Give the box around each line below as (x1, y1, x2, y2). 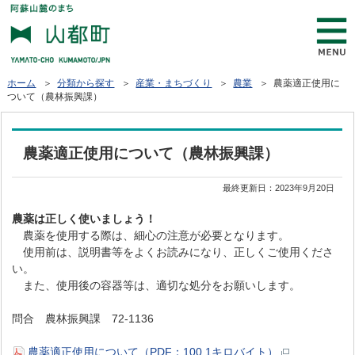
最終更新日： (223, 182, 276, 193)
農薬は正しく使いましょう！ (12, 212, 157, 225)
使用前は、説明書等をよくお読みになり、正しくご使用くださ (12, 245, 334, 258)
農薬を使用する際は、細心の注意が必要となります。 (12, 228, 290, 242)
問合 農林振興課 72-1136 (12, 311, 155, 325)
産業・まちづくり (136, 77, 212, 89)
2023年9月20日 (275, 182, 335, 193)
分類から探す (57, 77, 115, 89)
